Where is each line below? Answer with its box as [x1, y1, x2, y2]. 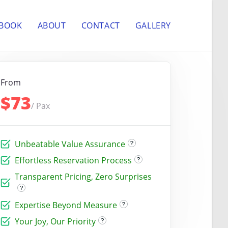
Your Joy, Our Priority [14, 216, 96, 227]
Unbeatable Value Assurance [14, 138, 125, 150]
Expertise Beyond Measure [14, 199, 117, 211]
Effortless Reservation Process [14, 155, 132, 166]
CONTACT [81, 20, 120, 31]
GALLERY [135, 20, 171, 31]
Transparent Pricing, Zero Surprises [14, 171, 152, 182]
